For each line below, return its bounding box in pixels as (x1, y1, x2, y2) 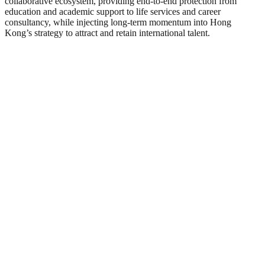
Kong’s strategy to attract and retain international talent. (5, 27, 210, 38)
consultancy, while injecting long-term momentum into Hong (5, 17, 231, 27)
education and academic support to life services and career (5, 6, 221, 17)
